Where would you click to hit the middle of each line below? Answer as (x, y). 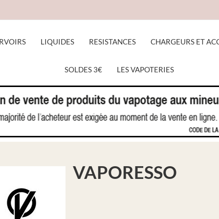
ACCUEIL (54, 112)
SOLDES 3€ (83, 69)
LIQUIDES (57, 42)
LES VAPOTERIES (145, 69)
